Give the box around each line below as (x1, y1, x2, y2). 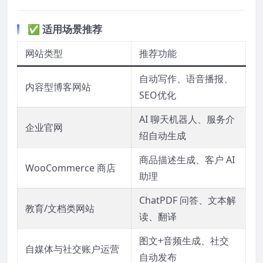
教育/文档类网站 (25, 201, 95, 215)
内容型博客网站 (25, 80, 91, 93)
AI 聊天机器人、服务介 (139, 112, 235, 126)
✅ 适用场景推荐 (28, 22, 102, 36)
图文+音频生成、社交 (139, 234, 229, 247)
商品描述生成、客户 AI (139, 153, 235, 166)
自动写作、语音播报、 (139, 72, 233, 85)
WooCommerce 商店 (25, 161, 116, 174)
